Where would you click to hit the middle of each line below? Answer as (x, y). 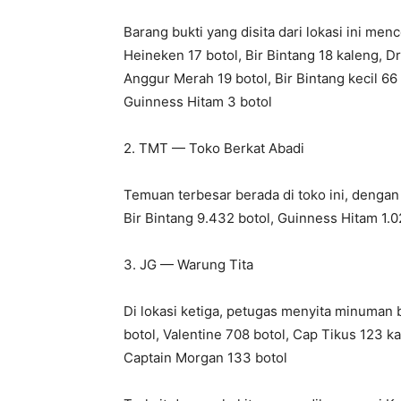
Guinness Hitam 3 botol (198, 101)
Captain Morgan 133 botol (205, 357)
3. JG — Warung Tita (188, 264)
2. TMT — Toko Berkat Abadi (214, 148)
